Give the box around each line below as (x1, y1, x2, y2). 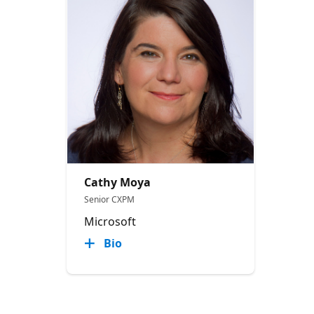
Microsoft (84, 214, 137, 229)
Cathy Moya (84, 175, 151, 190)
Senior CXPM (84, 193, 135, 205)
